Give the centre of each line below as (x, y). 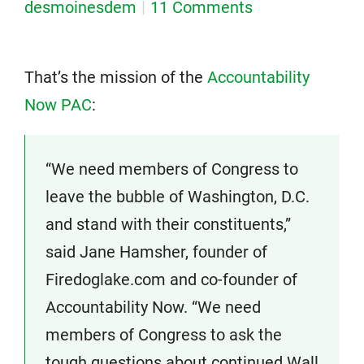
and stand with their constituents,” (168, 224)
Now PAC (58, 105)
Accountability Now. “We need (153, 307)
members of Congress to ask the (164, 335)
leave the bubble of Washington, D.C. (178, 197)
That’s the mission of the (116, 77)
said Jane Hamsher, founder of (156, 252)
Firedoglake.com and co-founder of (171, 279)
